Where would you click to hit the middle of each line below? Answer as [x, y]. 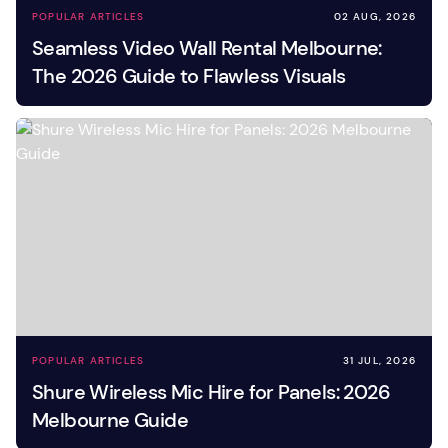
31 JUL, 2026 [379, 360]
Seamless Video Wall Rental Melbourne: [207, 48]
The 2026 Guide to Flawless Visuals [189, 76]
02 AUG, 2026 [374, 16]
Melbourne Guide [110, 420]
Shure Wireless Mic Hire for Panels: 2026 [211, 392]
